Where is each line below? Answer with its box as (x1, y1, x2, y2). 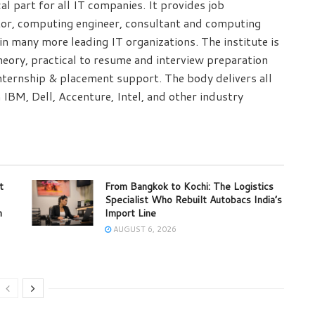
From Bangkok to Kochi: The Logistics (105, 179, 274, 194)
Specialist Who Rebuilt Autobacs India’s (105, 193, 282, 207)
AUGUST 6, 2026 (111, 224, 176, 236)
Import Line (105, 206, 156, 221)
